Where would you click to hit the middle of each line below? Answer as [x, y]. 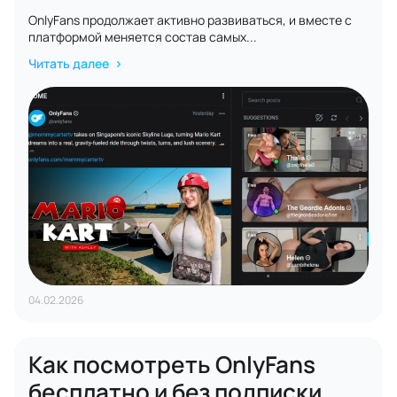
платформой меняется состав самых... [143, 37]
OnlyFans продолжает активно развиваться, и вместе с [190, 20]
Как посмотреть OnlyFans [172, 364]
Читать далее [70, 63]
